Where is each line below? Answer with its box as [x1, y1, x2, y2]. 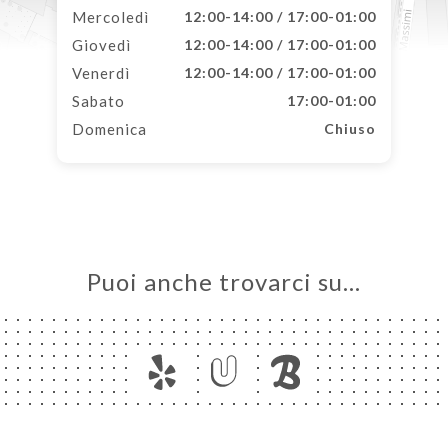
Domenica [72, 120, 147, 138]
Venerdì [72, 64, 130, 82]
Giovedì [72, 36, 131, 54]
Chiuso [324, 120, 376, 137]
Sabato [72, 92, 125, 110]
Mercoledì [72, 8, 149, 26]
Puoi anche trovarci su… [87, 267, 361, 296]
